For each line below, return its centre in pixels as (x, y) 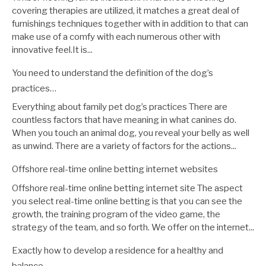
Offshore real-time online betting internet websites (115, 170)
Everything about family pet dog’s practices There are (120, 107)
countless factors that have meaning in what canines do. (124, 120)
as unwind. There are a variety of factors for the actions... (124, 146)
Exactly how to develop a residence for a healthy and (118, 250)
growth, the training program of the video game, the (116, 214)
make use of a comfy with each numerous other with (116, 37)
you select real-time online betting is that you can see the (127, 201)
